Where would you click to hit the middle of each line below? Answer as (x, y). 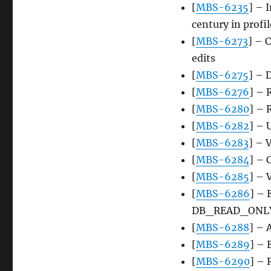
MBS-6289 (223, 245)
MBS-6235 (222, 8)
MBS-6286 (223, 194)
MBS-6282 (222, 126)
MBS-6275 (222, 75)
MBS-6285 (222, 177)
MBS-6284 (222, 160)
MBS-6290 (223, 262)
